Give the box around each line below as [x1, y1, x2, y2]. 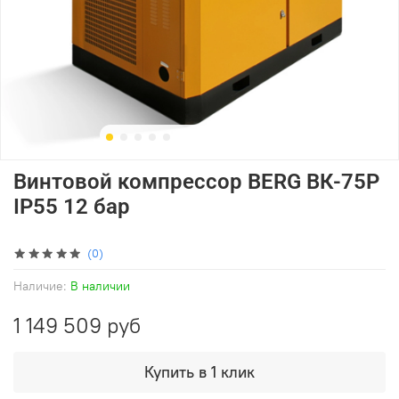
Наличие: [13, 277, 67, 294]
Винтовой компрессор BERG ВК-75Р [13, 168, 379, 194]
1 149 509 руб [13, 311, 141, 338]
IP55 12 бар [13, 193, 130, 219]
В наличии [70, 277, 130, 294]
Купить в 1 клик [144, 361, 255, 382]
